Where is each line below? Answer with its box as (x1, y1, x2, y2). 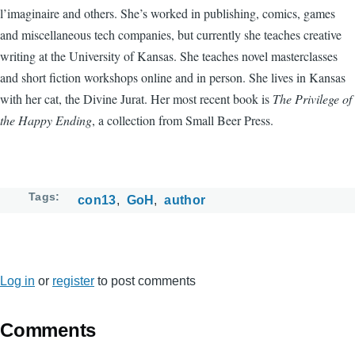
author (164, 193, 206, 207)
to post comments (94, 273, 196, 288)
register (52, 273, 94, 288)
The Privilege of (273, 90, 352, 107)
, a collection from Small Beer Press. (92, 111, 273, 128)
